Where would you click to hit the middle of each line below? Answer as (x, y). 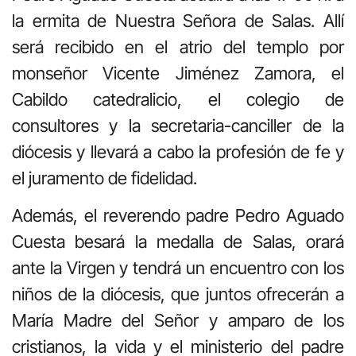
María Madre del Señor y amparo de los (178, 321)
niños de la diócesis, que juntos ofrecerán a (178, 294)
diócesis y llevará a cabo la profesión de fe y (178, 151)
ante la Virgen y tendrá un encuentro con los (178, 268)
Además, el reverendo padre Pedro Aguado (178, 216)
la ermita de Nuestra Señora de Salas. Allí (178, 20)
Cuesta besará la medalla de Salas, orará (178, 242)
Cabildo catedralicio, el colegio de (178, 99)
